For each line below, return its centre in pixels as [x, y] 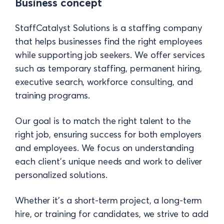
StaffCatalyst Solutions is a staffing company [108, 28]
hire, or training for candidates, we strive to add [112, 214]
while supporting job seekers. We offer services [110, 55]
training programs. [53, 95]
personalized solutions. [61, 175]
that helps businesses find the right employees [109, 41]
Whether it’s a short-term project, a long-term [109, 200]
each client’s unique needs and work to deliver [109, 161]
